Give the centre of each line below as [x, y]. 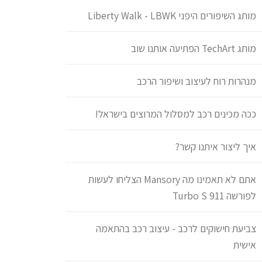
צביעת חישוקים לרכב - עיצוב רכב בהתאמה [176, 229]
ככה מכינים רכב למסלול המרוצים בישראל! [175, 114]
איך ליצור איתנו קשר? [216, 147]
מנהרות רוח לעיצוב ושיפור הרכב [196, 81]
